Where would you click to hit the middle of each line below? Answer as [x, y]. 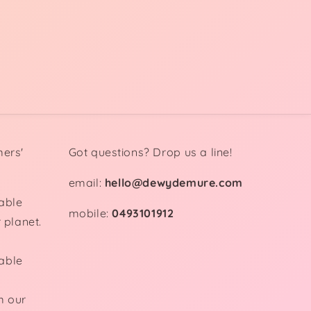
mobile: [90, 213]
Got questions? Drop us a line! [150, 152]
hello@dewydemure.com [174, 183]
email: [86, 183]
